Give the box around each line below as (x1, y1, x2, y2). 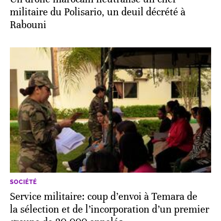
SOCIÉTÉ (10, 178, 37, 185)
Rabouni (10, 19, 46, 32)
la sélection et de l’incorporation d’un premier (10, 203, 209, 216)
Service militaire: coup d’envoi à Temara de (10, 190, 197, 203)
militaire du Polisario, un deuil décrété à (10, 6, 185, 19)
